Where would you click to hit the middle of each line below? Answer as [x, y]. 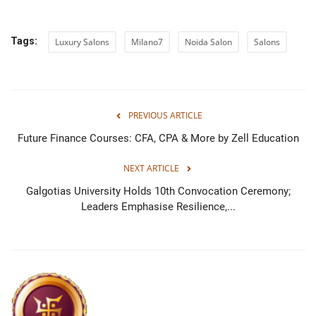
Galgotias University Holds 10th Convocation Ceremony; [158, 191]
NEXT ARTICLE [151, 168]
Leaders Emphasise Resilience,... [158, 206]
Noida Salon [208, 42]
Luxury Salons [82, 42]
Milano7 [147, 42]
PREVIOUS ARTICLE [165, 115]
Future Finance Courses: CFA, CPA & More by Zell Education [158, 138]
